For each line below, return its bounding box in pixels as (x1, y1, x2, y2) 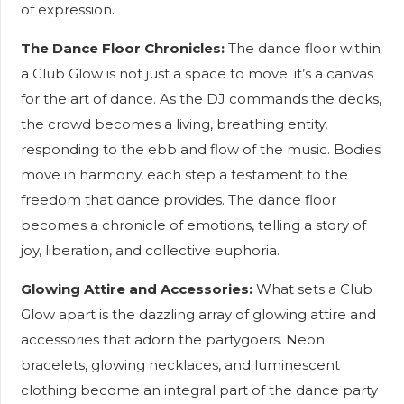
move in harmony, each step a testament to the (20, 166, 348, 183)
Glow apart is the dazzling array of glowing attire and (20, 306, 376, 323)
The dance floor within (224, 40, 381, 57)
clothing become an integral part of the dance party (20, 381, 378, 399)
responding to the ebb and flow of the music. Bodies (20, 141, 381, 158)
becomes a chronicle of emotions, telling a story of (20, 216, 366, 234)
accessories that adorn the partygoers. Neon (20, 331, 325, 348)
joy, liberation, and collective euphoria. (20, 242, 280, 259)
